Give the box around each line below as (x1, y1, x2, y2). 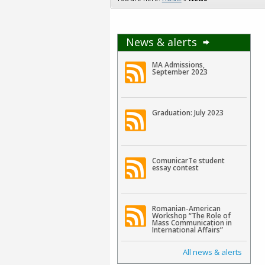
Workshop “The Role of (151, 210, 231, 221)
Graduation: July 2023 (151, 107, 224, 118)
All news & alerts (182, 246, 242, 257)
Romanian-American (151, 203, 221, 214)
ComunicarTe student (151, 155, 225, 166)
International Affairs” (151, 224, 223, 235)
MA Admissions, (151, 59, 205, 70)
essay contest (151, 162, 199, 173)
